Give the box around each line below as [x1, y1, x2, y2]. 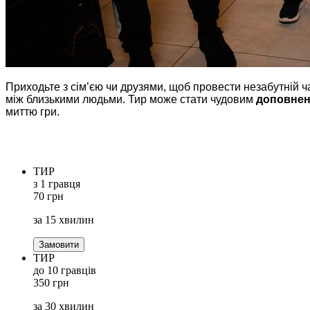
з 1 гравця [33, 177, 80, 190]
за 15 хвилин [33, 213, 94, 226]
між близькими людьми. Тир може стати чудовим [6, 93, 256, 105]
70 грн [33, 190, 64, 202]
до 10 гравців [33, 264, 96, 276]
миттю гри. [6, 105, 60, 118]
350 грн [33, 276, 69, 289]
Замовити [39, 239, 79, 250]
